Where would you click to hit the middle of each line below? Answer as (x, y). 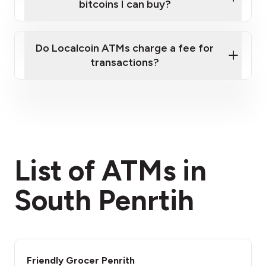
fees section (193, 151)
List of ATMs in (110, 170)
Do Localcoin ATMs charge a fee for (125, 48)
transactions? (125, 62)
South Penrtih (104, 200)
